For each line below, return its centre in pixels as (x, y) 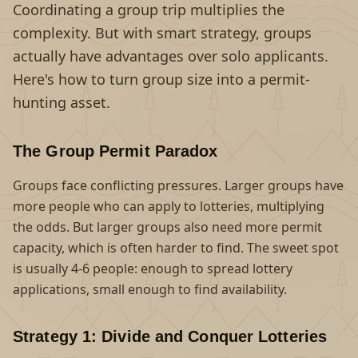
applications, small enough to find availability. (150, 289)
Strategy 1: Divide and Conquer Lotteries (170, 336)
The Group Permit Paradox (115, 151)
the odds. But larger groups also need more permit (167, 227)
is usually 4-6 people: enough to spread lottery (153, 268)
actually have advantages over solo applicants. (171, 56)
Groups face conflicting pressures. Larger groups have (178, 185)
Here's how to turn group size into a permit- (161, 79)
